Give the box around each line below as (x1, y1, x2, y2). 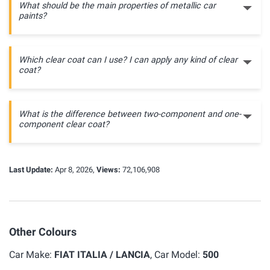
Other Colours (9, 225, 77, 238)
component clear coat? (19, 119, 109, 130)
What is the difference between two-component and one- (19, 109, 241, 119)
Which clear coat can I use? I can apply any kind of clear (19, 55, 237, 65)
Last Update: (9, 165, 53, 174)
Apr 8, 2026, (53, 165, 96, 174)
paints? (19, 11, 46, 21)
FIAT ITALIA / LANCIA (54, 249, 150, 260)
